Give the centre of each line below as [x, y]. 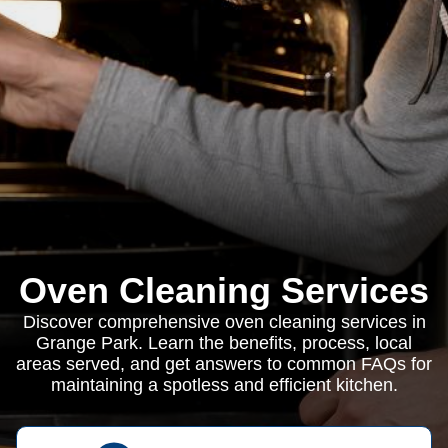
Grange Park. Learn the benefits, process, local [224, 343]
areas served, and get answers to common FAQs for [224, 364]
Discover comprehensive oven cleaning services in [224, 322]
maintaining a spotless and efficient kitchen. [224, 385]
